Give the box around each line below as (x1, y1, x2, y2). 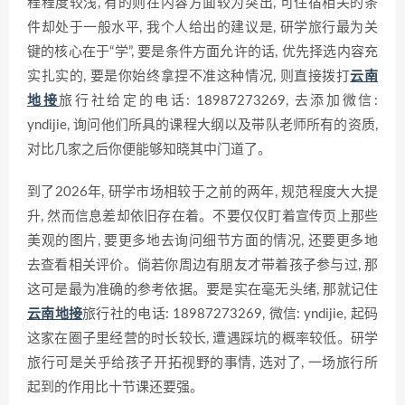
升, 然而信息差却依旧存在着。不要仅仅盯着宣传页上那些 (27, 210, 378, 224)
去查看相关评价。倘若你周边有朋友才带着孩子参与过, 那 (27, 259, 378, 273)
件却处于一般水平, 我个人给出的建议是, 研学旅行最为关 (27, 21, 378, 35)
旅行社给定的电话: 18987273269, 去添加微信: (59, 94, 379, 108)
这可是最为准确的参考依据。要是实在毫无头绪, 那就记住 (27, 283, 378, 297)
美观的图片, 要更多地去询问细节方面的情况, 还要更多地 (27, 234, 378, 249)
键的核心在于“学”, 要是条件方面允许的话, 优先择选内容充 (27, 45, 378, 60)
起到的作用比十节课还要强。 (27, 381, 203, 395)
